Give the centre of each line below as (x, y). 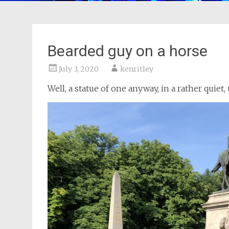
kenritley (137, 69)
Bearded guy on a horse (128, 51)
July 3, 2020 (79, 69)
